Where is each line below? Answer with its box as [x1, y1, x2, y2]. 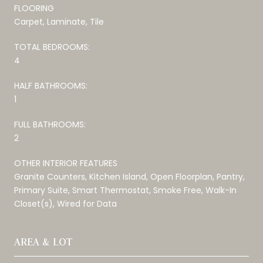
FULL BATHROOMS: [14, 118, 86, 130]
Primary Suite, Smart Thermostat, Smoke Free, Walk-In [14, 184, 237, 196]
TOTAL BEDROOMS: [14, 41, 90, 53]
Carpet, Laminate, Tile [14, 15, 104, 28]
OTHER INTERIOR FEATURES [14, 157, 117, 169]
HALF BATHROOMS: [14, 79, 87, 92]
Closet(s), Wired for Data [14, 197, 117, 210]
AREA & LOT [14, 234, 73, 248]
